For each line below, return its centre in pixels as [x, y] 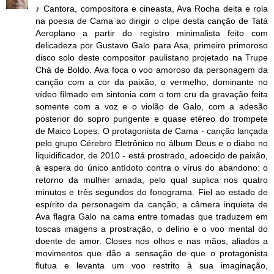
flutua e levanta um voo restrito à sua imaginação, [152, 265]
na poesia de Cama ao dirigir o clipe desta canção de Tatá [152, 20]
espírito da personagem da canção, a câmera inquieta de [152, 204]
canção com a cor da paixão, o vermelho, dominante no [152, 82]
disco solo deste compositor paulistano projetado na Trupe [152, 57]
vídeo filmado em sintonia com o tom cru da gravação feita [152, 94]
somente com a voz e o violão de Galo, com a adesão [152, 106]
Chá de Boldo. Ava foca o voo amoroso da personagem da [152, 69]
